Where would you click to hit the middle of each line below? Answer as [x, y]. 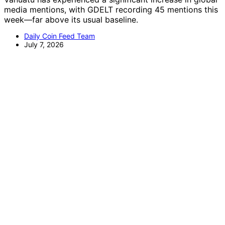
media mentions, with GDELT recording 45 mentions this [111, 9]
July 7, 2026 [44, 44]
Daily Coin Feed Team [60, 36]
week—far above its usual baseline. [71, 19]
